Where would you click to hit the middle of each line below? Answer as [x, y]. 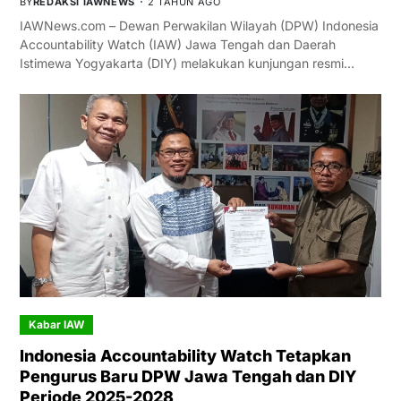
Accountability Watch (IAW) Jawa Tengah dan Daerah [177, 44]
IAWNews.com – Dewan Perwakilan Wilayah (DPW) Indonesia [199, 25]
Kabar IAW [56, 325]
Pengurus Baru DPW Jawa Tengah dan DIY [188, 377]
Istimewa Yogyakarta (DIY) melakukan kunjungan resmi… [187, 63]
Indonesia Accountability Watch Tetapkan [185, 356]
